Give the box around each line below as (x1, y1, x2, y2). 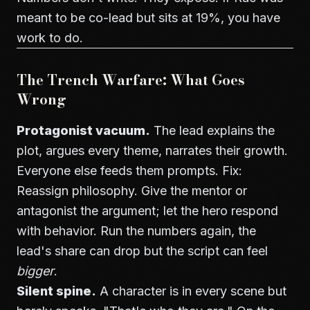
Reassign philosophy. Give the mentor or (17, 183, 247, 198)
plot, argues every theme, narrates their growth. (17, 143, 288, 158)
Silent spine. (17, 284, 96, 298)
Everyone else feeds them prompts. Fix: (17, 163, 242, 178)
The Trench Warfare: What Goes (17, 69, 245, 91)
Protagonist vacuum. (17, 123, 150, 138)
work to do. (17, 30, 83, 45)
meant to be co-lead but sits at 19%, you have (17, 10, 280, 25)
